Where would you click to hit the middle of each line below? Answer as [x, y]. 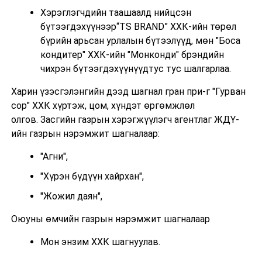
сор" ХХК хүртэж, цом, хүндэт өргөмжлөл [103, 105]
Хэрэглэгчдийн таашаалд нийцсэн [116, 12]
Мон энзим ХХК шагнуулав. [101, 242]
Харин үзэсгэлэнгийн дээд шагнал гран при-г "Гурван [128, 91]
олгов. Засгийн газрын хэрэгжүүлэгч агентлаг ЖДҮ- [125, 119]
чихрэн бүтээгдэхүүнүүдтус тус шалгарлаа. [137, 68]
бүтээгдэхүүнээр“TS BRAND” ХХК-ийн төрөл [138, 26]
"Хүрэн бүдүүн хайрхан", [92, 176]
